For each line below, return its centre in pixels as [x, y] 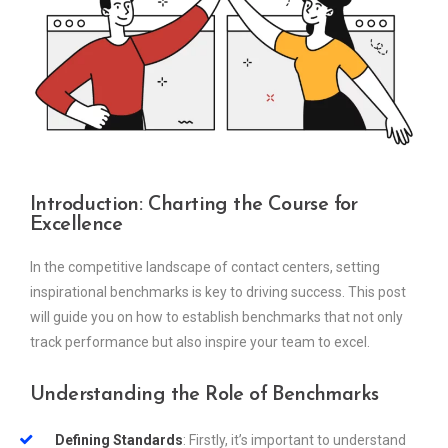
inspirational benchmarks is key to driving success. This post [218, 292]
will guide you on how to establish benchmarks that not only [216, 317]
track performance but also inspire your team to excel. [200, 342]
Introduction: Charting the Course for [194, 205]
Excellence [76, 225]
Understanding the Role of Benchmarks [204, 395]
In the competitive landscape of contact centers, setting [205, 267]
